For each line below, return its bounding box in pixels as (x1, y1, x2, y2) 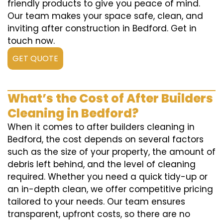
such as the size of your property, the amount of (7, 146, 216, 158)
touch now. (7, 35, 55, 47)
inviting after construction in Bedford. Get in (7, 22, 197, 35)
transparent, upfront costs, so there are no (7, 208, 190, 221)
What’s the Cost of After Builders (7, 90, 213, 107)
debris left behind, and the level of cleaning (7, 158, 196, 171)
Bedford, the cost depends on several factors (7, 133, 204, 146)
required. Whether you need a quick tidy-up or (7, 171, 208, 183)
